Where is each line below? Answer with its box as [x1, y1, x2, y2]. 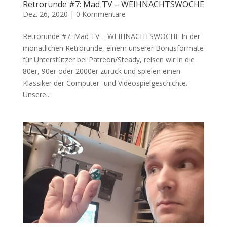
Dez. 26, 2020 [22, 9, 68, 19]
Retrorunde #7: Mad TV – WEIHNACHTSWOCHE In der [22, 31, 200, 41]
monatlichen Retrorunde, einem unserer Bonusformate [22, 43, 204, 53]
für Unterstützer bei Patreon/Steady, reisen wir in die [22, 54, 195, 64]
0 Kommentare [75, 9, 126, 19]
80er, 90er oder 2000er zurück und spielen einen [22, 66, 180, 76]
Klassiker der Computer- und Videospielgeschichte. [22, 78, 187, 88]
